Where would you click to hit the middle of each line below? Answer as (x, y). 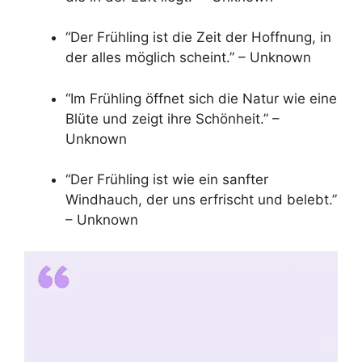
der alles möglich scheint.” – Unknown (188, 58)
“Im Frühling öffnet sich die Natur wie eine (201, 98)
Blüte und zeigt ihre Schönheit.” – (173, 118)
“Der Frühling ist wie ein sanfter (167, 180)
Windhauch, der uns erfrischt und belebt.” (201, 200)
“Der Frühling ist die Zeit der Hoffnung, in (198, 38)
